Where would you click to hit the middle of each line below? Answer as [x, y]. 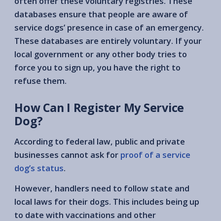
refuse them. [40, 80]
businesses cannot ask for [67, 154]
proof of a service [155, 154]
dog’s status [39, 168]
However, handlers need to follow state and [102, 188]
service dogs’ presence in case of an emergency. [109, 27]
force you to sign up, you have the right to [97, 67]
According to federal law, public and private [100, 141]
